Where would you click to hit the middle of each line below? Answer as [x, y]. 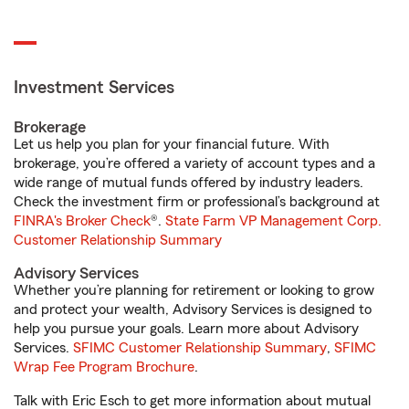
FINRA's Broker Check [82, 221]
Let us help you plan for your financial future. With [172, 144]
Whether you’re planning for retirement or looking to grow [194, 290]
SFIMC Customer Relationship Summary [200, 348]
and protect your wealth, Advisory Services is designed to [193, 309]
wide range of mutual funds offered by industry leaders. [189, 183]
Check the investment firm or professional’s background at [197, 202]
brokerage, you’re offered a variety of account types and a [194, 163]
